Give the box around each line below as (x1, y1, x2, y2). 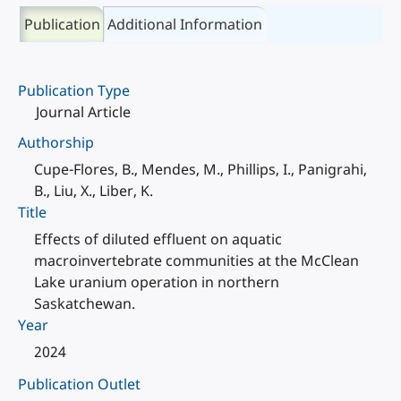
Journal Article (36, 102, 131, 122)
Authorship (18, 132, 94, 152)
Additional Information (107, 14, 262, 34)
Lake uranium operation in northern (34, 272, 279, 292)
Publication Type (18, 81, 130, 100)
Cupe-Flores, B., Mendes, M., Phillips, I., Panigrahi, (34, 159, 367, 179)
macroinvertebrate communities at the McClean (34, 251, 359, 270)
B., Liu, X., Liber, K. (34, 181, 153, 200)
